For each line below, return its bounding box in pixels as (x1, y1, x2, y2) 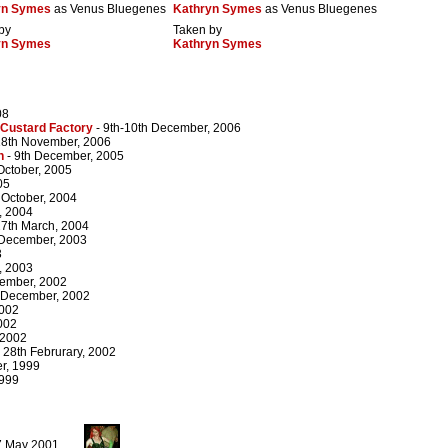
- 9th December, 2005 (4, 149, 124, 164)
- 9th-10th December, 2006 (93, 121, 241, 136)
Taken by (173, 23, 222, 38)
